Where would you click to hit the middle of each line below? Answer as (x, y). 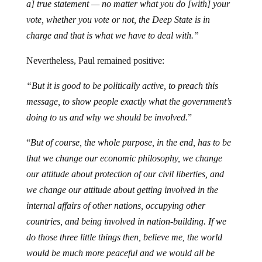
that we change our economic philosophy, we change (124, 158)
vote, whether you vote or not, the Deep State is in (118, 19)
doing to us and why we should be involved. (107, 117)
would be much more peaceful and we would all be (120, 253)
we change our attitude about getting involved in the (122, 189)
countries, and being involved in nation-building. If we (126, 221)
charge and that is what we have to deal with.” (112, 35)
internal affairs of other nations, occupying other (116, 205)
